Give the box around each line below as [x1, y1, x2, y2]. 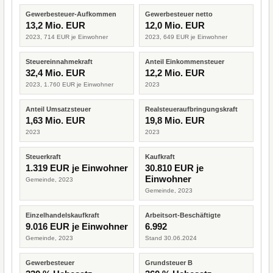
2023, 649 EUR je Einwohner [145, 34, 227, 40]
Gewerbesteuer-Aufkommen [26, 10, 116, 18]
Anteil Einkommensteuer [145, 58, 224, 65]
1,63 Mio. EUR [26, 115, 85, 126]
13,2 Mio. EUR [26, 20, 85, 30]
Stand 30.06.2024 [145, 235, 197, 241]
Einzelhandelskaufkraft [26, 211, 99, 219]
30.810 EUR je [145, 163, 204, 173]
